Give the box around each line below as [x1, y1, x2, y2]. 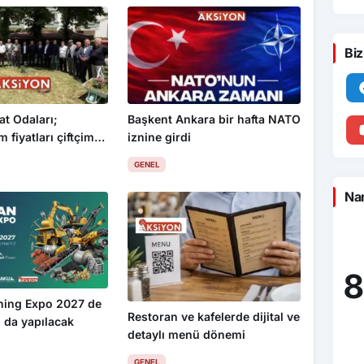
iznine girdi [127, 129, 191, 144]
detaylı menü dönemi [127, 327, 245, 341]
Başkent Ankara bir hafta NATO [127, 111, 301, 126]
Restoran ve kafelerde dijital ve [127, 309, 300, 323]
